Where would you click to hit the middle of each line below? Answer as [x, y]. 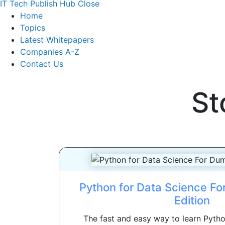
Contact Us [42, 64]
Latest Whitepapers [57, 40]
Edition [192, 201]
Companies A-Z [50, 52]
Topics [33, 28]
